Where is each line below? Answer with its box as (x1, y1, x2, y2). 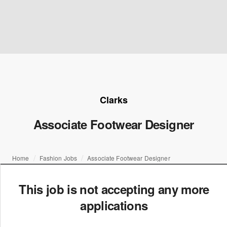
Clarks (99, 93, 128, 106)
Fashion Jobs (39, 154, 78, 162)
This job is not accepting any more (19, 180, 209, 198)
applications (80, 197, 148, 214)
